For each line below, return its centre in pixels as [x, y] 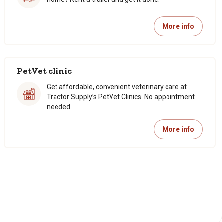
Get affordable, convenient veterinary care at [117, 87]
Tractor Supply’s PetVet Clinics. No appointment [121, 97]
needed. [59, 107]
